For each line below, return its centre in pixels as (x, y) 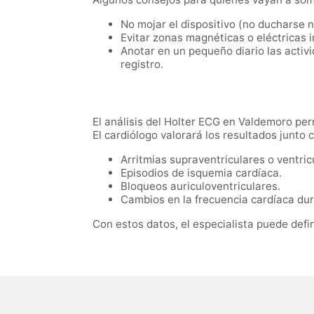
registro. (142, 64)
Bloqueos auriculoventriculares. (200, 186)
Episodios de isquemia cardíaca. (201, 172)
